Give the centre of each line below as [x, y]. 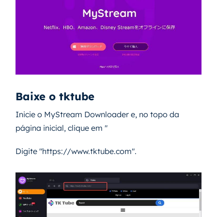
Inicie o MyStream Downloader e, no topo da [97, 114]
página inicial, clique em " [62, 128]
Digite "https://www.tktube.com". [76, 151]
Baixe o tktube [55, 96]
